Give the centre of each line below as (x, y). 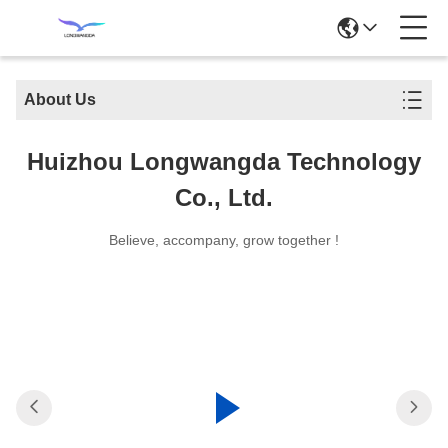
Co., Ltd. (224, 197)
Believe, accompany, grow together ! (224, 240)
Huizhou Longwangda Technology (224, 161)
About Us (60, 99)
